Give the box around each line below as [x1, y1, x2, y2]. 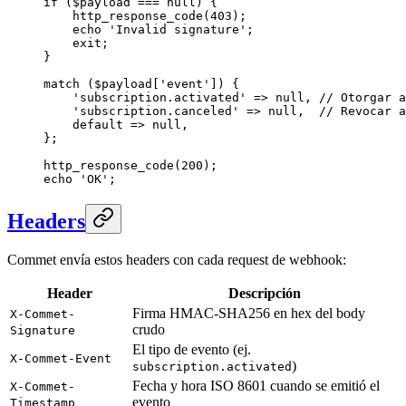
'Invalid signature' [101, 22, 246, 36]
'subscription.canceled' [43, 103, 239, 118]
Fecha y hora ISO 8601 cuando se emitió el [132, 377, 380, 393]
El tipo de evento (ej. [132, 341, 251, 357]
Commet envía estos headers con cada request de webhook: [7, 251, 346, 267]
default [43, 117, 123, 131]
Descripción [227, 285, 301, 301]
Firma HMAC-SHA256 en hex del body [132, 304, 365, 321]
